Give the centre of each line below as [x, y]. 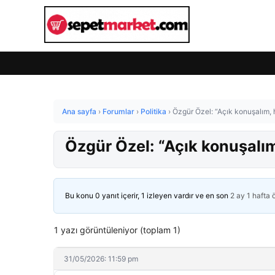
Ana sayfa [79, 111]
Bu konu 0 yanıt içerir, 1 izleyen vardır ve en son [148, 196]
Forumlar [118, 111]
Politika [153, 111]
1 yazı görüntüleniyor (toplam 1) [117, 230]
